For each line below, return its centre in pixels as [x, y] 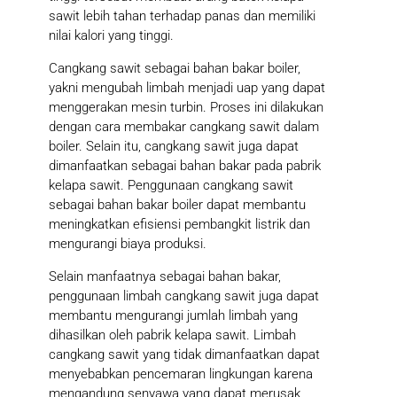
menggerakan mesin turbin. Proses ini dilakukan [186, 108]
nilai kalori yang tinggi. [111, 36]
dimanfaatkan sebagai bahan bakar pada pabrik [185, 166]
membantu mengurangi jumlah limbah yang [173, 316]
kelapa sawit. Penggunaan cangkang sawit [171, 186]
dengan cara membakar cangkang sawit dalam [184, 127]
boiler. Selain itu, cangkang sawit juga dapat [174, 147]
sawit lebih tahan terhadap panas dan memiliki [182, 16]
